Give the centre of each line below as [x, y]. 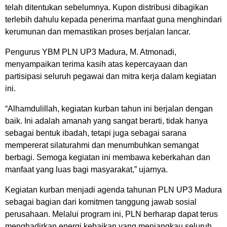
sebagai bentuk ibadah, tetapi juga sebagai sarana [96, 133]
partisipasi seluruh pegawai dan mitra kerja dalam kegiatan [111, 76]
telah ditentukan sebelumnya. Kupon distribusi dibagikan [107, 7]
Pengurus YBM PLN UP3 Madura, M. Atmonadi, [91, 52]
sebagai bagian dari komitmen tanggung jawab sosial [101, 202]
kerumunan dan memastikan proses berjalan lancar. [98, 32]
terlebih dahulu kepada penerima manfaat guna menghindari [113, 20]
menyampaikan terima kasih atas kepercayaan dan [96, 64]
